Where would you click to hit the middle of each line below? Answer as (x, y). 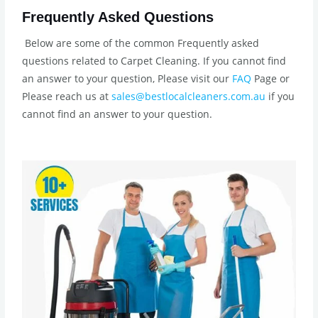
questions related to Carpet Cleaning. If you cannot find (154, 60)
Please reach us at (67, 96)
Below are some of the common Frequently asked (141, 43)
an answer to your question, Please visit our (127, 78)
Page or (271, 78)
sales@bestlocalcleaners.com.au (189, 96)
